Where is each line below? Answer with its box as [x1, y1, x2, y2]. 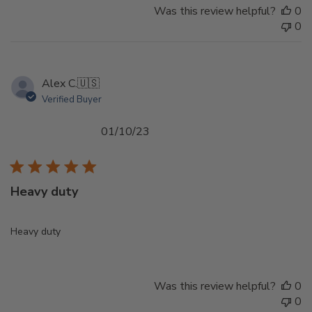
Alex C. [42, 76, 77, 92]
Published [149, 123, 198, 139]
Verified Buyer [42, 93, 102, 107]
